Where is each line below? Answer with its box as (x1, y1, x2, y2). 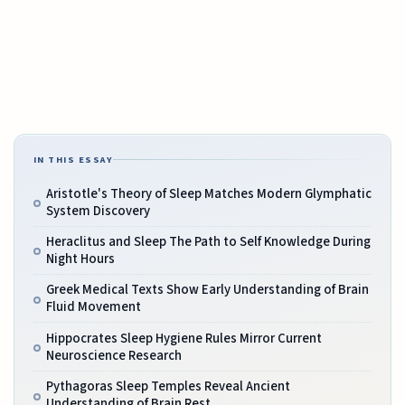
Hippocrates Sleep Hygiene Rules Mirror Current (45, 328, 322, 348)
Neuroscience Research (45, 345, 182, 365)
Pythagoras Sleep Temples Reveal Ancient (45, 377, 290, 397)
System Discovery (45, 201, 150, 221)
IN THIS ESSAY (33, 152, 114, 166)
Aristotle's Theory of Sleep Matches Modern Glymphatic (45, 184, 372, 203)
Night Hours (45, 249, 115, 268)
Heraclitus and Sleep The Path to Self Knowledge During (45, 231, 371, 251)
